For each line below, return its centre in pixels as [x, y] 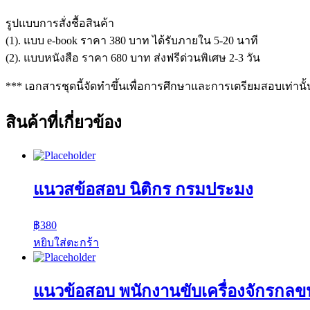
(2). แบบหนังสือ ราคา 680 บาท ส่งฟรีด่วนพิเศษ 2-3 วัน [133, 58]
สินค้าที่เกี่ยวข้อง [64, 123]
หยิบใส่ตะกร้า [66, 242]
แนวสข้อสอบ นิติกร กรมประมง [143, 189]
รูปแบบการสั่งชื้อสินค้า [60, 24]
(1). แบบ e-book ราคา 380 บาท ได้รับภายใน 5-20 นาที [132, 41]
